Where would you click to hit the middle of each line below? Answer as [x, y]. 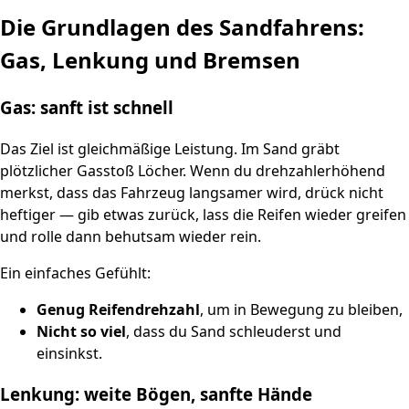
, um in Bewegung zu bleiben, [301, 309]
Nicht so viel [81, 331]
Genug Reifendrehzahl [118, 309]
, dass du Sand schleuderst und [234, 331]
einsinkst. [69, 353]
